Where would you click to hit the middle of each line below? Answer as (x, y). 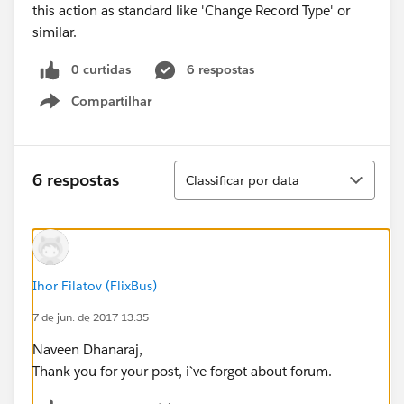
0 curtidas (101, 69)
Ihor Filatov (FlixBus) (95, 285)
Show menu (116, 110)
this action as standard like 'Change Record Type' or (191, 10)
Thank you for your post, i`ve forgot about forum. (182, 371)
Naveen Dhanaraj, (87, 349)
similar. (55, 32)
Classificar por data (243, 180)
